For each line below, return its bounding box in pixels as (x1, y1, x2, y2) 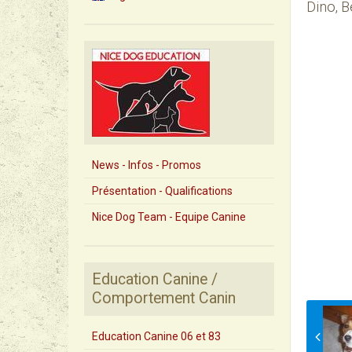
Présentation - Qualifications (92, 185, 233, 197)
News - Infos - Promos (92, 159, 201, 171)
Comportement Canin (92, 289, 236, 307)
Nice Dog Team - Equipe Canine (92, 211, 246, 223)
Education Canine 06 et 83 (92, 330, 221, 343)
